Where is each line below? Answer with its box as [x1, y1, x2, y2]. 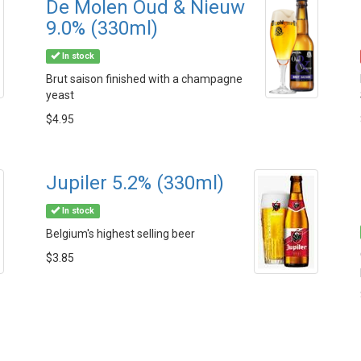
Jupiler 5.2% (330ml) [46, 172, 224, 194]
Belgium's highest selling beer [46, 227, 195, 240]
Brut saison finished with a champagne [46, 73, 243, 85]
